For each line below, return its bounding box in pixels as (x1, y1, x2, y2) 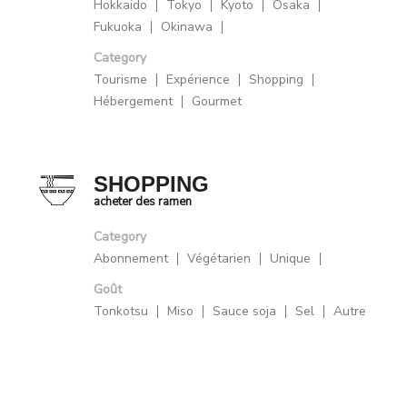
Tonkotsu (94, 303, 149, 321)
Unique (270, 250, 312, 268)
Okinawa (161, 18, 213, 36)
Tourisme (94, 71, 148, 89)
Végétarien (187, 250, 252, 268)
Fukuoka (94, 18, 143, 36)
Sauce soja (213, 303, 277, 321)
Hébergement (94, 93, 174, 111)
